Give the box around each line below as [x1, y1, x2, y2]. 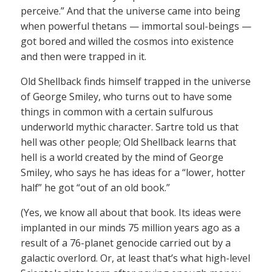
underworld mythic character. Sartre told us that [21, 120, 239, 134]
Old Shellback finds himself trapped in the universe [21, 75, 251, 89]
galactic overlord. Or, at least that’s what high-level [21, 251, 250, 265]
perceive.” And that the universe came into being [21, 4, 240, 18]
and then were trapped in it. [21, 50, 146, 64]
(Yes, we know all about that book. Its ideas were [21, 206, 241, 220]
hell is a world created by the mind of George [21, 151, 223, 165]
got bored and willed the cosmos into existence [21, 35, 234, 49]
